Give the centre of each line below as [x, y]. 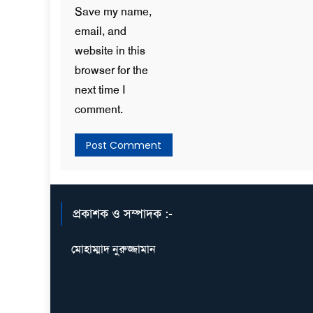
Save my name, [113, 11]
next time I [100, 89]
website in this [110, 50]
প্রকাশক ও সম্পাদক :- [123, 213]
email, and [101, 31]
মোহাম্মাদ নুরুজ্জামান [114, 249]
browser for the [111, 70]
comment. [99, 109]
